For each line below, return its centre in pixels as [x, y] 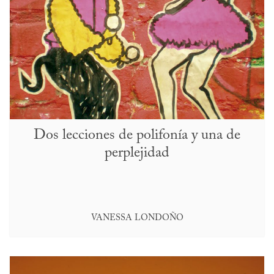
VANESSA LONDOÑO [137, 218]
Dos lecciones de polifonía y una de [137, 135]
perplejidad [137, 153]
